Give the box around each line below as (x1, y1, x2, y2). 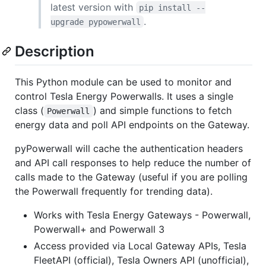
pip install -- (139, 2, 206, 12)
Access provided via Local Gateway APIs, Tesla (34, 239, 246, 252)
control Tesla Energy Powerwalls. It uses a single (15, 90, 233, 102)
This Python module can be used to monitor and (15, 75, 232, 88)
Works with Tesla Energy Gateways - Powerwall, (34, 208, 251, 221)
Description (15, 42, 94, 60)
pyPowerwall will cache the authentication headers (15, 142, 243, 154)
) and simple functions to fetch (93, 104, 235, 116)
